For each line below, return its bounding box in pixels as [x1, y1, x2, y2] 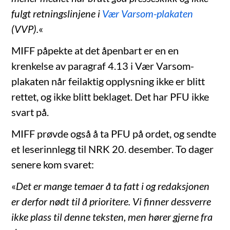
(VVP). [11, 22, 39, 35]
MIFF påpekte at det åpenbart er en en [11, 44, 179, 56]
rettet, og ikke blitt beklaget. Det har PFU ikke [11, 90, 209, 103]
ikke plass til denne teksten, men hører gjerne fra [11, 210, 213, 223]
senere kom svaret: [11, 158, 94, 170]
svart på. [11, 105, 49, 118]
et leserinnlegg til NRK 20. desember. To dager [11, 142, 214, 155]
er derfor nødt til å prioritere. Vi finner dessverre [11, 195, 212, 207]
